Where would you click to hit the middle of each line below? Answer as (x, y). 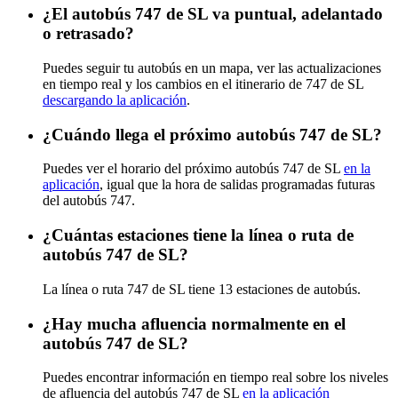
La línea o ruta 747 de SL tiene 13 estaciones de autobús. (202, 289)
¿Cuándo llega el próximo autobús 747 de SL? (212, 134)
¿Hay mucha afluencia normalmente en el (194, 323)
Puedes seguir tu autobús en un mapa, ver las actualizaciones (212, 68)
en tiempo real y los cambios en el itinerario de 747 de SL (203, 84)
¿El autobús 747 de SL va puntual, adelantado (213, 14)
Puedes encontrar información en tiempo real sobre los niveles (215, 378)
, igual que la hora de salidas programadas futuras (237, 185)
